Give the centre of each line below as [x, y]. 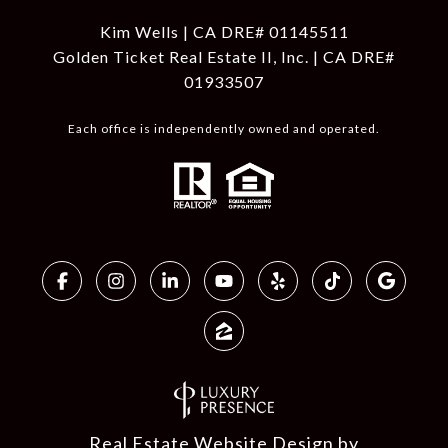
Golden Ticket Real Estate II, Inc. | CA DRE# [224, 57]
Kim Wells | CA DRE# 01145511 [224, 32]
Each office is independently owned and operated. [224, 129]
